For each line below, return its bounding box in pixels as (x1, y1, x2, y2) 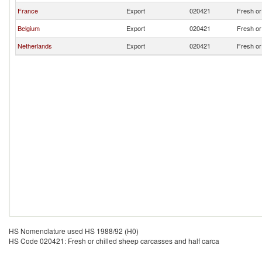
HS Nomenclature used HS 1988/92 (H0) (9, 226, 139, 236)
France (18, 6, 38, 15)
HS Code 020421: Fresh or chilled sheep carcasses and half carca (9, 236, 219, 246)
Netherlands (18, 41, 52, 50)
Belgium (18, 23, 40, 33)
